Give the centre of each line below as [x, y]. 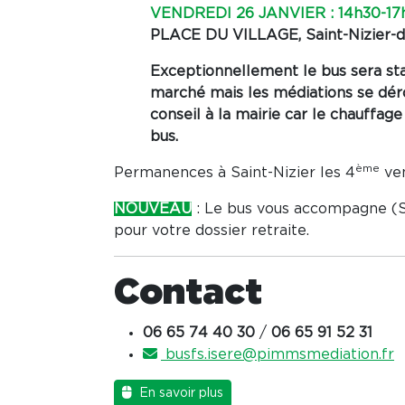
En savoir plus [179, 393]
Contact [188, 292]
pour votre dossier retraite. [212, 230]
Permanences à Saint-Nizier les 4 [235, 172]
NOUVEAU [153, 208]
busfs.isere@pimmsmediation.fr [278, 354]
